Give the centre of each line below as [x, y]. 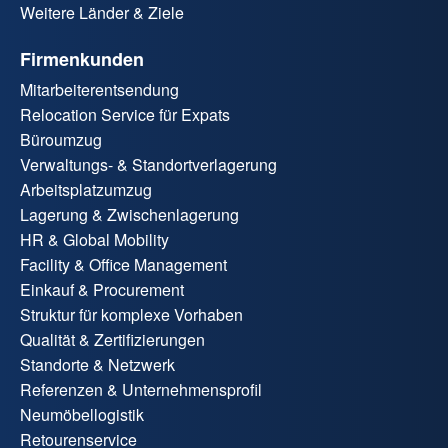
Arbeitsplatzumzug [86, 190]
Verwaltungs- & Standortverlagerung [148, 165]
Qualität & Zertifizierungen [112, 340]
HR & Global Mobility [94, 240]
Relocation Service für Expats [125, 115]
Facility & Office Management [123, 265]
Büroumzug [61, 140]
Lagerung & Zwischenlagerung [129, 215]
